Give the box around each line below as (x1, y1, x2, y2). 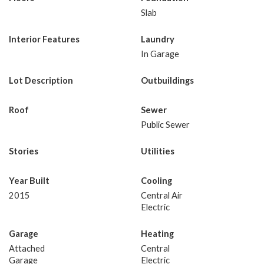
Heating (141, 228, 174, 239)
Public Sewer (141, 119, 190, 130)
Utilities (141, 146, 174, 156)
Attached (9, 243, 45, 253)
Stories (9, 146, 38, 156)
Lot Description (9, 75, 73, 85)
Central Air (141, 190, 183, 200)
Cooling (141, 175, 172, 186)
